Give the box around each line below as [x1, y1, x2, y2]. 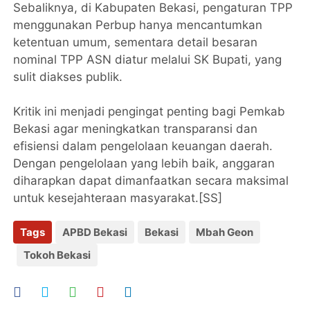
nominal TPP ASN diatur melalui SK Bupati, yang [13, 53, 282, 67]
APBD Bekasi [62, 226, 128, 239]
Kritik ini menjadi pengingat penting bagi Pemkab [13, 104, 286, 119]
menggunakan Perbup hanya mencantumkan [13, 18, 263, 33]
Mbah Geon [196, 226, 254, 239]
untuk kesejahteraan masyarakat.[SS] [13, 191, 226, 206]
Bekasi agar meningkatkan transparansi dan [13, 122, 258, 136]
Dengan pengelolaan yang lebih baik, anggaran [13, 156, 275, 171]
